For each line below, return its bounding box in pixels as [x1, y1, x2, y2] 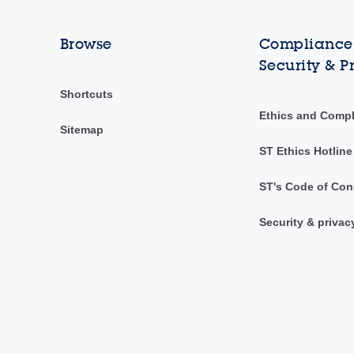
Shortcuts [59, 88, 113, 101]
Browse [59, 35, 112, 54]
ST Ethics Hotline [258, 145, 352, 158]
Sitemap [59, 123, 104, 137]
